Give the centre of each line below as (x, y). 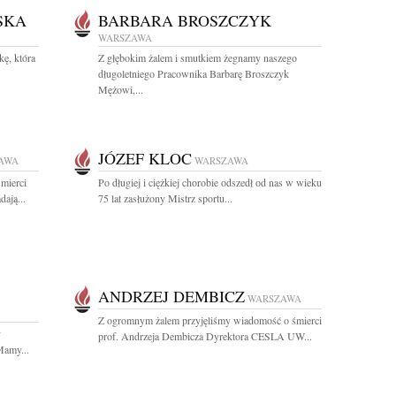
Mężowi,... (121, 89)
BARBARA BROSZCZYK (185, 20)
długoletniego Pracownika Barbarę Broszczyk (194, 73)
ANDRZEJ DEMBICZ (171, 296)
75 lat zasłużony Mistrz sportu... (165, 198)
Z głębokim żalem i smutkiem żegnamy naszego (198, 57)
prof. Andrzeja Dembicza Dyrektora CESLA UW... (205, 336)
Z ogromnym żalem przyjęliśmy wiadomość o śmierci (210, 320)
